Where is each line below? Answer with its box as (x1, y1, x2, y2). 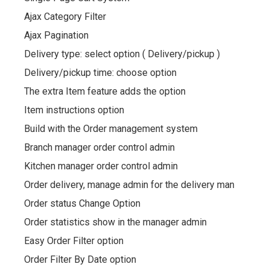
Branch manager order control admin (24, 141, 175, 153)
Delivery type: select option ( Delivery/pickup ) (24, 48, 220, 60)
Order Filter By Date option (24, 253, 136, 265)
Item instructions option (24, 104, 124, 116)
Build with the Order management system (24, 122, 198, 134)
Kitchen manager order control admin (24, 160, 178, 172)
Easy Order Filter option (24, 234, 124, 246)
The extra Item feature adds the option (24, 85, 186, 97)
